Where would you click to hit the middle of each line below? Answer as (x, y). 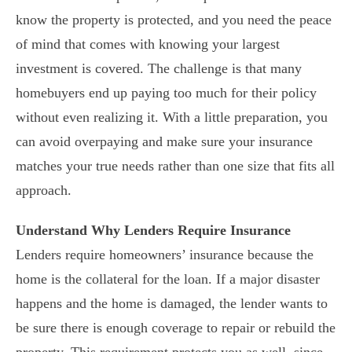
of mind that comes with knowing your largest (148, 44)
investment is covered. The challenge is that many (159, 68)
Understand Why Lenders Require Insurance (153, 230)
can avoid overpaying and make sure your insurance (164, 141)
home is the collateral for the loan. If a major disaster (168, 279)
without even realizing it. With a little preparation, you (172, 117)
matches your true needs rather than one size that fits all (175, 166)
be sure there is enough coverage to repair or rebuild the (176, 328)
